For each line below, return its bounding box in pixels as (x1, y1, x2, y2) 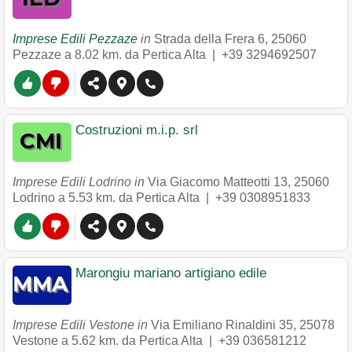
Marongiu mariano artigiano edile (75, 266, 266, 280)
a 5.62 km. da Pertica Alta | (61, 334, 218, 347)
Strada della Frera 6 (154, 32, 265, 46)
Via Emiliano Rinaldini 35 (151, 318, 293, 332)
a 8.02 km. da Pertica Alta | (64, 48, 222, 61)
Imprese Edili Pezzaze (13, 32, 137, 46)
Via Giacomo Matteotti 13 (148, 175, 288, 189)
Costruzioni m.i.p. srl (75, 123, 198, 137)
